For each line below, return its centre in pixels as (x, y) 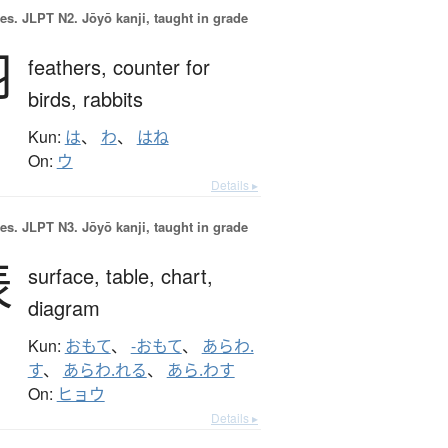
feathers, (70, 67)
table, (133, 276)
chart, (186, 276)
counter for (161, 67)
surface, (66, 276)
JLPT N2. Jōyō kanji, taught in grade (132, 18)
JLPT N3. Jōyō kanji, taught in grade (132, 227)
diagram (63, 308)
